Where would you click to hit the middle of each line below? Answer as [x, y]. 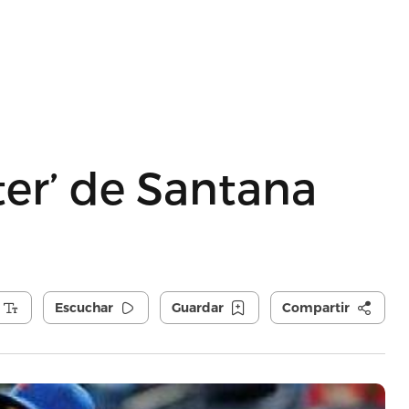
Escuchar [84, 308]
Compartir [315, 308]
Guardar [197, 308]
